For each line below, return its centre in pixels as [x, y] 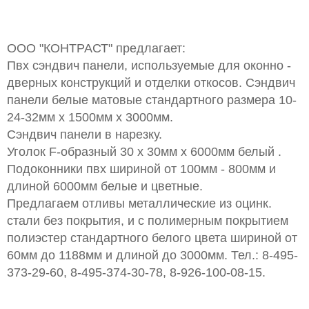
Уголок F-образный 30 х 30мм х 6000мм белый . [144, 152]
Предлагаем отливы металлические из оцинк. [139, 203]
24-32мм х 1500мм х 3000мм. [90, 117]
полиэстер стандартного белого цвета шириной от [152, 238]
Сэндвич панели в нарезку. [84, 134]
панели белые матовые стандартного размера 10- [152, 100]
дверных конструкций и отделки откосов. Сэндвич [151, 83]
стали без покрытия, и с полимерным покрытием [148, 221]
